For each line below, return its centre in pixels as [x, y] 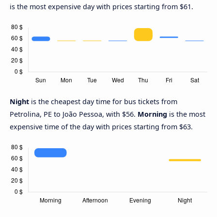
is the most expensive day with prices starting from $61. [101, 7]
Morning [152, 114]
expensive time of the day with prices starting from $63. [101, 127]
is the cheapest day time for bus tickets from [104, 102]
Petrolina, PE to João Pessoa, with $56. [74, 114]
